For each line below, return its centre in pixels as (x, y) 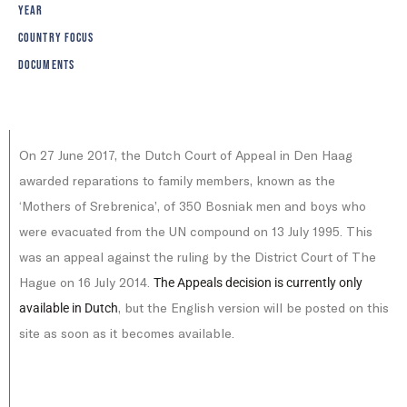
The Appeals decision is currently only (258, 283)
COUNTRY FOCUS (56, 38)
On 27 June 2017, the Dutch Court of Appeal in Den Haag (186, 155)
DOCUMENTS (46, 65)
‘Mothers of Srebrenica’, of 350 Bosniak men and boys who (193, 206)
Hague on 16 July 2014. (86, 283)
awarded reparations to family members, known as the (177, 181)
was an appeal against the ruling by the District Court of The (198, 257)
